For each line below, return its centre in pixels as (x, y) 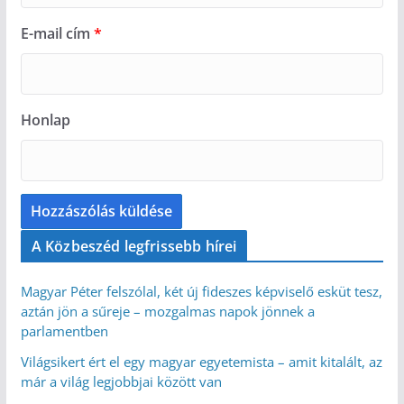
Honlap (45, 120)
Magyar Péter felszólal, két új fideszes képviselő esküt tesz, (201, 292)
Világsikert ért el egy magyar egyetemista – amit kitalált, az (201, 362)
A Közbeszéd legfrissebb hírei (134, 247)
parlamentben (64, 331)
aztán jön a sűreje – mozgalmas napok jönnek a (167, 312)
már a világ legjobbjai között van (121, 382)
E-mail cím (57, 34)
